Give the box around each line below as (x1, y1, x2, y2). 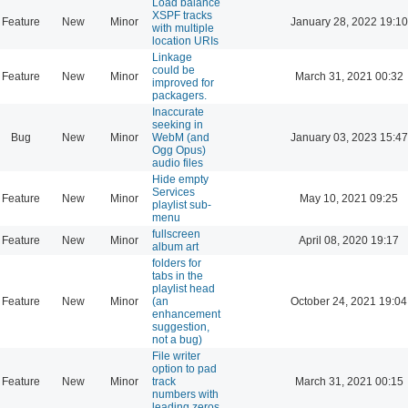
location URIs (152, 34, 219, 47)
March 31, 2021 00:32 (294, 69, 403, 83)
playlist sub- (152, 198, 211, 211)
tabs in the (152, 269, 203, 282)
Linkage (152, 50, 192, 64)
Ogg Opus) (152, 143, 206, 157)
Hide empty (152, 172, 209, 186)
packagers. (152, 88, 207, 102)
